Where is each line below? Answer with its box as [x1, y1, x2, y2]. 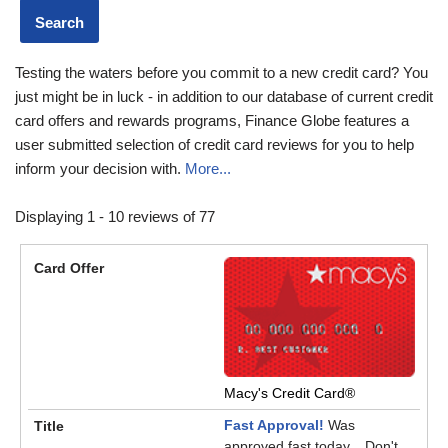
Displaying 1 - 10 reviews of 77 [15, 207, 215, 225]
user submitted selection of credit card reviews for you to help [15, 135, 414, 153]
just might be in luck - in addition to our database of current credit [15, 87, 433, 105]
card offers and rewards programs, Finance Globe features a [15, 111, 409, 129]
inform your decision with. [15, 159, 185, 177]
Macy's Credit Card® [224, 385, 355, 401]
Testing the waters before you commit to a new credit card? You [15, 63, 428, 81]
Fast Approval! [224, 417, 324, 433]
